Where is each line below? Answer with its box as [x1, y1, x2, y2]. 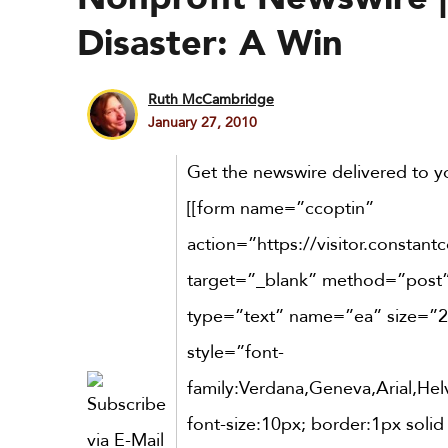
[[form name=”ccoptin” [187, 196, 374, 221]
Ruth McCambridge [148, 90, 274, 109]
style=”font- [187, 340, 284, 365]
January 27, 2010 [148, 113, 257, 132]
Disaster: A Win [77, 19, 343, 68]
